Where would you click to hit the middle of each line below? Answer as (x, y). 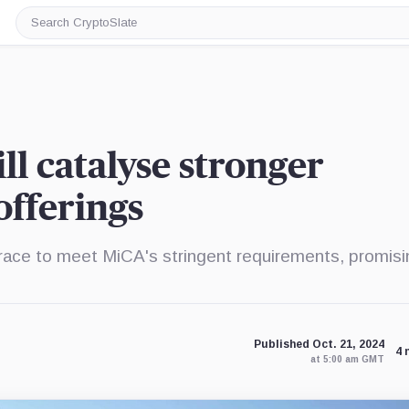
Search (52, 29)
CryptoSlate (69, 43)
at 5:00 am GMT (347, 359)
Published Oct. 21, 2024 (319, 344)
